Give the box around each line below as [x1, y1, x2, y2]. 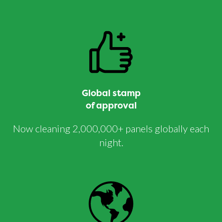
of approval [85, 99, 137, 112]
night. [99, 136, 123, 149]
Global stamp [81, 87, 141, 100]
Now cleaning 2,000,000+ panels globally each [13, 122, 209, 135]
